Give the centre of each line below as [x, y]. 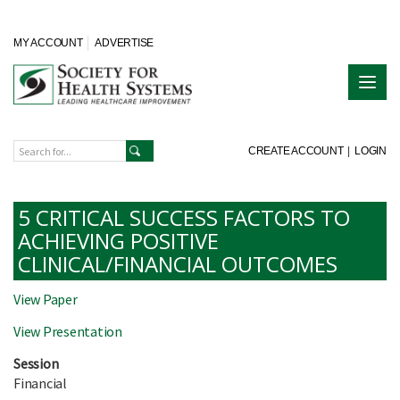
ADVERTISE [125, 43]
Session [36, 364]
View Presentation [68, 332]
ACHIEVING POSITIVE [118, 241]
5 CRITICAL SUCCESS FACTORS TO [184, 218]
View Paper [46, 300]
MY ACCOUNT [48, 43]
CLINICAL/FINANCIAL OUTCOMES [178, 264]
